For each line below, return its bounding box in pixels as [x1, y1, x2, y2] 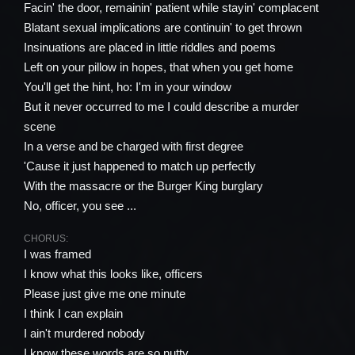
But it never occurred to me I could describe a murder [24, 100, 299, 113]
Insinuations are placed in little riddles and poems [24, 40, 276, 54]
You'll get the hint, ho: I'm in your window [24, 80, 231, 94]
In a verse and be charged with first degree [24, 139, 243, 153]
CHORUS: [24, 233, 68, 244]
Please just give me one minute [24, 287, 185, 300]
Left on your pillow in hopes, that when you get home [24, 60, 293, 74]
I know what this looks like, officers [24, 267, 203, 281]
